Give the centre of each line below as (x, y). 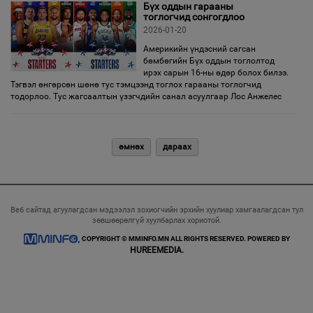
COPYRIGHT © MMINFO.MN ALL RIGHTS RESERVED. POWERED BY (185, 239)
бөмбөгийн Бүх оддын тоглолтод (209, 61)
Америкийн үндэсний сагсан (199, 49)
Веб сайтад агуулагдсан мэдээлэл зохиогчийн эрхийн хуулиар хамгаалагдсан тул (156, 210)
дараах (177, 147)
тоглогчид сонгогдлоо (194, 17)
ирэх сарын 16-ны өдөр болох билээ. (216, 73)
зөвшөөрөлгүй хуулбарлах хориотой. (156, 220)
